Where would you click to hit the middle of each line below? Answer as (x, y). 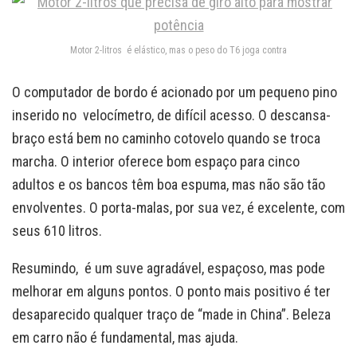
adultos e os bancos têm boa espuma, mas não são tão (169, 184)
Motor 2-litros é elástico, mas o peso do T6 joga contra (178, 51)
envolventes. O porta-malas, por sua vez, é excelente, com (178, 207)
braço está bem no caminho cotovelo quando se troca (166, 138)
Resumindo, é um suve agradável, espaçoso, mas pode (169, 268)
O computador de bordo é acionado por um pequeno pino (175, 92)
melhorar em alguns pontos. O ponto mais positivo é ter (171, 291)
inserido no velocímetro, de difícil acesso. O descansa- (171, 115)
